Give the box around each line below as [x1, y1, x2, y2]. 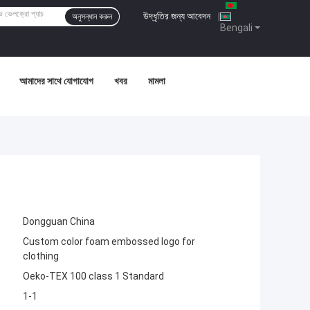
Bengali [220, 22, 253, 33]
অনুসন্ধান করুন [72, 12, 112, 21]
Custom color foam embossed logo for [23, 236, 195, 248]
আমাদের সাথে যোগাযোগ [19, 75, 93, 86]
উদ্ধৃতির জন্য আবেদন [143, 10, 210, 21]
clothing [23, 250, 59, 262]
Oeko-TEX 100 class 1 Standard [23, 271, 164, 282]
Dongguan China [23, 216, 95, 228]
